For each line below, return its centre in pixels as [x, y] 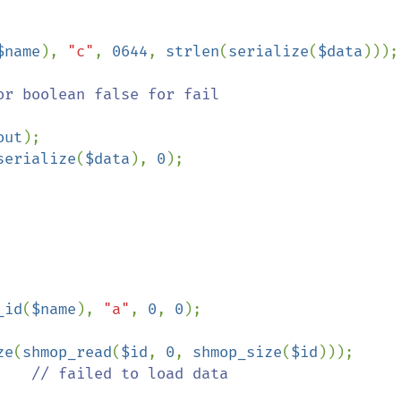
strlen [192, 51]
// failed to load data [130, 374]
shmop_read [67, 352]
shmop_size [237, 352]
